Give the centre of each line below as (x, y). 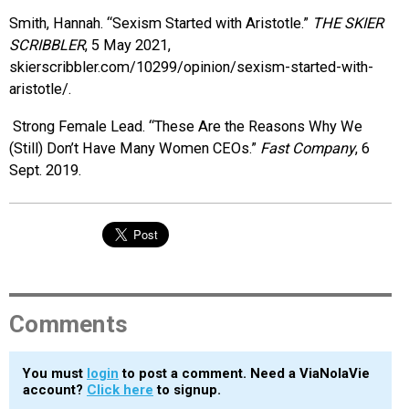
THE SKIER (348, 24)
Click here (120, 389)
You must (55, 373)
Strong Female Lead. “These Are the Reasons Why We (186, 126)
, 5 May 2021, (128, 46)
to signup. (187, 389)
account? (55, 389)
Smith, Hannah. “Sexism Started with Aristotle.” (161, 24)
